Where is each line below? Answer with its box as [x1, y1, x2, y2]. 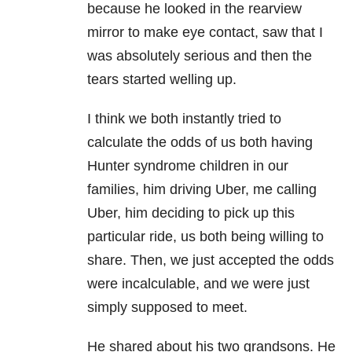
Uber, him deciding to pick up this [87, 205, 295, 222]
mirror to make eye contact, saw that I [87, 24, 323, 41]
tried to [238, 111, 281, 127]
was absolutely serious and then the [87, 48, 312, 64]
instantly [182, 111, 238, 127]
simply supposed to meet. [87, 299, 247, 316]
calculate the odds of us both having [87, 134, 313, 151]
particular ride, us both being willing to [87, 229, 324, 245]
